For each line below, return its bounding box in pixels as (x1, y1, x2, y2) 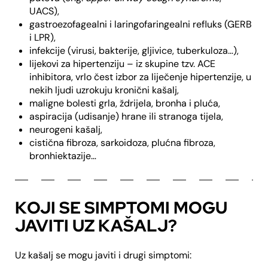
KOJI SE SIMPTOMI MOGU (15, 196, 227, 220)
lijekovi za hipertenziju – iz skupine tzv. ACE (29, 57, 215, 71)
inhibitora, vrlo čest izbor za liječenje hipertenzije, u (29, 71, 251, 84)
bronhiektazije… (29, 150, 96, 163)
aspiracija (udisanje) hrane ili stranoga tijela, (29, 110, 223, 123)
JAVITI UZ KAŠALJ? (15, 214, 177, 237)
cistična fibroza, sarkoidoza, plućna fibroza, (29, 136, 215, 150)
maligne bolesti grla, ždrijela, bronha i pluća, (29, 97, 220, 110)
